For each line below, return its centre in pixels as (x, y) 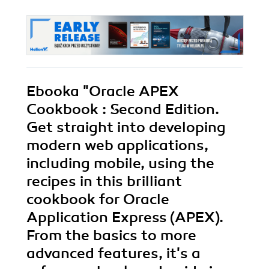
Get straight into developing (126, 128)
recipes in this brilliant (104, 182)
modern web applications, (117, 146)
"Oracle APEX (129, 92)
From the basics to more (111, 236)
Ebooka (53, 92)
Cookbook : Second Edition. (123, 110)
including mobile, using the (120, 164)
